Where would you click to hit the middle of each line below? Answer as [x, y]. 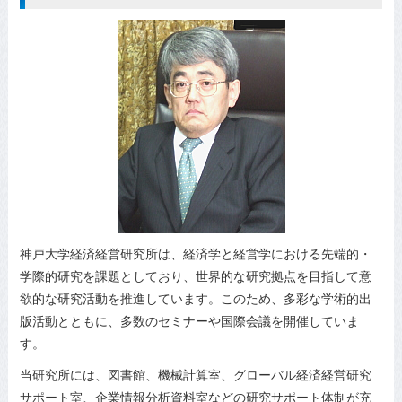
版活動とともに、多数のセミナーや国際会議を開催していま [190, 321]
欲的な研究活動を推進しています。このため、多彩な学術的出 [196, 298]
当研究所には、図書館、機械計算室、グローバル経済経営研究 [196, 375]
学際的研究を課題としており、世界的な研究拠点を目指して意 [196, 276]
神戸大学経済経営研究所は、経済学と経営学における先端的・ [196, 253]
